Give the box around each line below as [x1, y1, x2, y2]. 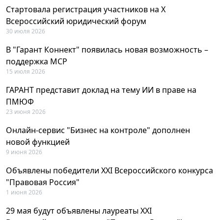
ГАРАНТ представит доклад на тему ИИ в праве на [6, 84, 196, 95]
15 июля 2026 [6, 67, 45, 76]
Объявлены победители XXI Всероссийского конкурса [6, 165, 213, 176]
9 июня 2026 [6, 147, 42, 156]
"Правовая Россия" [6, 176, 80, 188]
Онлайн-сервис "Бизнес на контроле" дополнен [6, 124, 190, 136]
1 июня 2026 [6, 188, 42, 196]
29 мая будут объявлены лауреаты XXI [6, 205, 152, 216]
